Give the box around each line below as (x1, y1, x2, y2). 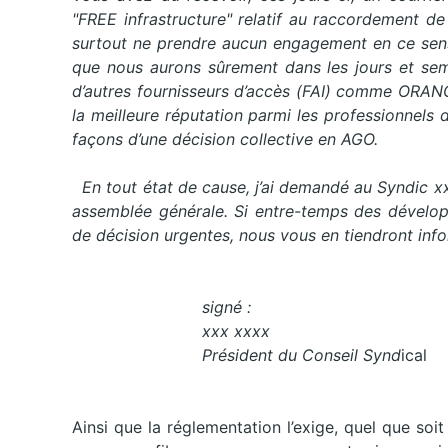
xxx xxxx (72, 321, 270, 342)
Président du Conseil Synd (72, 345, 401, 366)
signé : (72, 297, 271, 318)
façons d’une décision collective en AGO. (72, 129, 378, 150)
